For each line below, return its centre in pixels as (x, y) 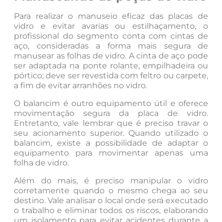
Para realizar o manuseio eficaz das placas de (111, 16)
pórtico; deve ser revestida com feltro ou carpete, (111, 75)
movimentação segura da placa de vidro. (111, 113)
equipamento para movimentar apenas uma (111, 153)
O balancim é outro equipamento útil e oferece (111, 103)
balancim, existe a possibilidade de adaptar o (111, 143)
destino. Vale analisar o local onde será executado (111, 200)
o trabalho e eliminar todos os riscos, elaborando (111, 210)
